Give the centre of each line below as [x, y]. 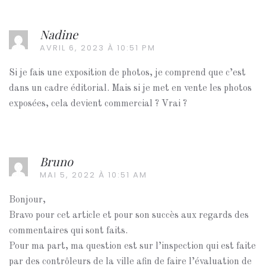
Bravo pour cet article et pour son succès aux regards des [129, 216]
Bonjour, [27, 200]
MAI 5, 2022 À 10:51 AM [94, 175]
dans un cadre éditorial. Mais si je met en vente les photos [130, 88]
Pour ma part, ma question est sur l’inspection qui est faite [132, 246]
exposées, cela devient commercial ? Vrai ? [98, 104]
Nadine [59, 34]
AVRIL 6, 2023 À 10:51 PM [98, 48]
